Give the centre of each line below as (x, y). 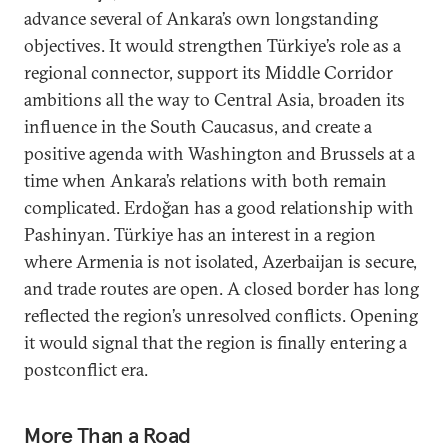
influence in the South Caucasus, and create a (198, 126)
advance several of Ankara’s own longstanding (201, 18)
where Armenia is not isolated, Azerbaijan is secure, (220, 261)
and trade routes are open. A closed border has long (221, 288)
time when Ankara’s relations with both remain (205, 180)
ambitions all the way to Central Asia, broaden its (214, 99)
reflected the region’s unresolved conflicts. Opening (221, 315)
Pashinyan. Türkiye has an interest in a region (200, 234)
